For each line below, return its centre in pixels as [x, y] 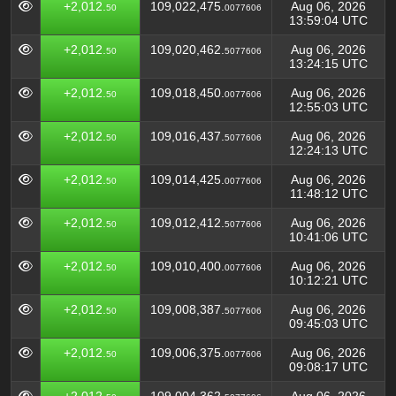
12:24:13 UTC [328, 150]
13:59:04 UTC [328, 20]
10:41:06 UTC [328, 237]
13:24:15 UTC [328, 64]
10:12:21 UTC [328, 280]
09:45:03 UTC [328, 324]
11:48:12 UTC [328, 194]
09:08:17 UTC [328, 367]
